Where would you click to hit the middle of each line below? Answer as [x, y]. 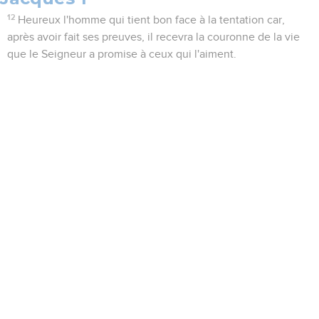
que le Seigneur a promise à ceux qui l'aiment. [122, 54]
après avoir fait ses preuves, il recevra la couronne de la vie [153, 37]
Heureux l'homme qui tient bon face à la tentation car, [152, 20]
